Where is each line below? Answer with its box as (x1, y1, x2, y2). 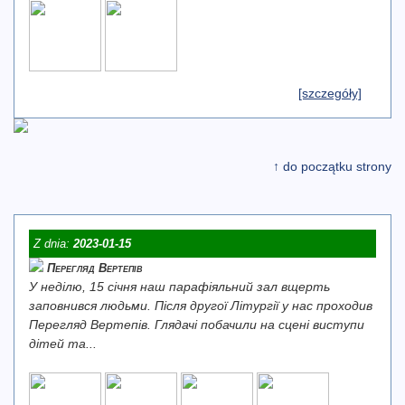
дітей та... (29, 336, 97, 351)
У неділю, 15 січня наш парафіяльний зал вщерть (29, 279, 330, 294)
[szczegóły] (298, 86, 362, 100)
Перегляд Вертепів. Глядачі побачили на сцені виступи (29, 317, 364, 332)
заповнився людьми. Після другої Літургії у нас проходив (29, 298, 372, 313)
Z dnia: (33, 237, 73, 250)
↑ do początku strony (273, 159, 391, 174)
